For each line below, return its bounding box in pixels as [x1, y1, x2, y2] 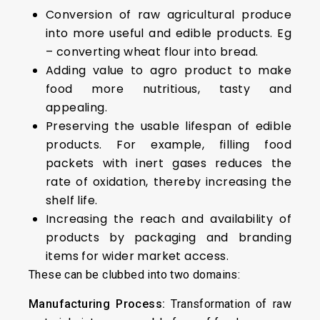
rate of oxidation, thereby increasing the [46, 174, 291, 190]
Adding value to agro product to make [46, 62, 291, 79]
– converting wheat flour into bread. [46, 44, 259, 60]
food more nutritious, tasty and [46, 81, 291, 97]
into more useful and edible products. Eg [46, 25, 291, 41]
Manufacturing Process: [29, 297, 166, 311]
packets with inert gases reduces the [46, 155, 291, 171]
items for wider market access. [46, 248, 229, 264]
